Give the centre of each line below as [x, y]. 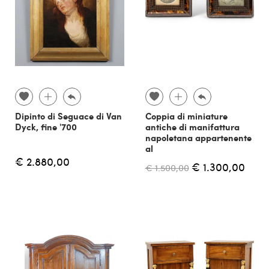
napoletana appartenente [198, 138]
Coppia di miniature [186, 116]
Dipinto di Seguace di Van [68, 116]
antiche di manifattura [192, 127]
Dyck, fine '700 [46, 127]
